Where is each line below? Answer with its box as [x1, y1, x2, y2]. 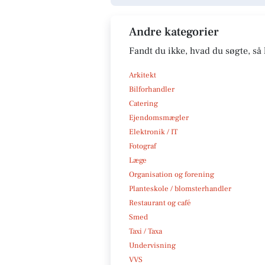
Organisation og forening [129, 169, 214, 179]
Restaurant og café [129, 198, 191, 208]
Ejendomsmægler [129, 112, 189, 122]
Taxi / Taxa [129, 226, 162, 236]
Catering [129, 98, 158, 108]
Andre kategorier [129, 24, 219, 40]
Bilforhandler [129, 84, 174, 94]
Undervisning [129, 240, 176, 250]
